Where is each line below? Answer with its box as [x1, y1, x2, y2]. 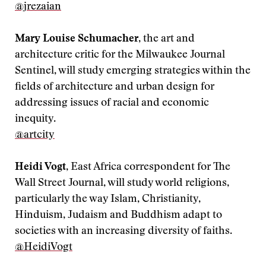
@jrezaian [15, 2, 61, 12]
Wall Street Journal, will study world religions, [15, 178, 229, 189]
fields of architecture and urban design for [15, 82, 214, 93]
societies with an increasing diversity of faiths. [15, 226, 232, 237]
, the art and [138, 34, 195, 45]
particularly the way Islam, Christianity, [15, 194, 201, 205]
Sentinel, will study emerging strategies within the [15, 66, 251, 77]
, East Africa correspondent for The [66, 162, 230, 173]
